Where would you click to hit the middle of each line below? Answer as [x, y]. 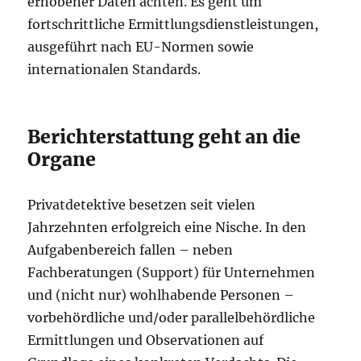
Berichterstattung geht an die [164, 137]
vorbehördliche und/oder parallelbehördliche [172, 317]
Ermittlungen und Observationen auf [146, 340]
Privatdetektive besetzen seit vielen [142, 205]
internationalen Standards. [114, 69]
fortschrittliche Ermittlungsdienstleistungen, [173, 24]
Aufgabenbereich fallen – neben [131, 250]
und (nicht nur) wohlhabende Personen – [161, 295]
